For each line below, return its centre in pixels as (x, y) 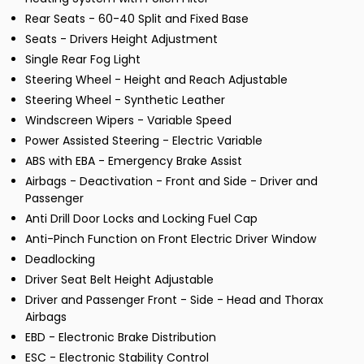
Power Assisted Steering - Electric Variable (144, 141)
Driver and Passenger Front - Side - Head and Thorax (174, 300)
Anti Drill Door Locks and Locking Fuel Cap (141, 219)
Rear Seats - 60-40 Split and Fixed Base (137, 19)
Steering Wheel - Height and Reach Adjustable (156, 80)
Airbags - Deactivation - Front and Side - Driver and (171, 182)
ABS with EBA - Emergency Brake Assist (134, 161)
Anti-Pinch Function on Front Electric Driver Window (171, 239)
